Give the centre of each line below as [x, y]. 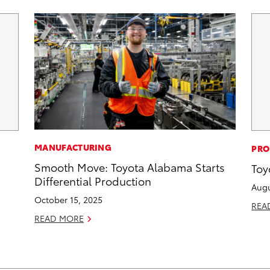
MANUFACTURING [73, 147]
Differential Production [93, 181]
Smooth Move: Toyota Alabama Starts [130, 167]
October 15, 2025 [69, 200]
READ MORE [59, 218]
